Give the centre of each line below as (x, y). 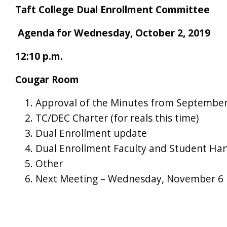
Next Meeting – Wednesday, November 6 (130, 178)
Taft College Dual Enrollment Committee (113, 9)
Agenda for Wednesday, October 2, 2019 (113, 32)
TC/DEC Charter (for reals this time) (117, 118)
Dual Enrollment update (91, 133)
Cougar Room (47, 79)
